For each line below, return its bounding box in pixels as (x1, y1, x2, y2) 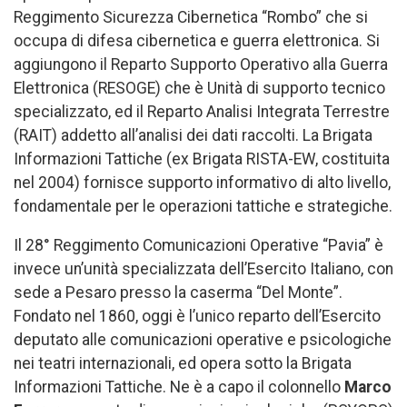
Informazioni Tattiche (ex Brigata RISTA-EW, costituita (14, 149, 390, 168)
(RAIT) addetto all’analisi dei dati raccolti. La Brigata (14, 125, 372, 144)
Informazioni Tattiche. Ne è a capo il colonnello (14, 378, 344, 397)
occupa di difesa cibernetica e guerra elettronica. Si (14, 31, 380, 50)
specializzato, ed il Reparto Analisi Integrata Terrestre (14, 102, 390, 121)
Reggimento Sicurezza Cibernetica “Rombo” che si (14, 7, 368, 26)
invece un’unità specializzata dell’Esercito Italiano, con (14, 260, 393, 279)
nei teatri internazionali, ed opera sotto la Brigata (14, 354, 352, 373)
